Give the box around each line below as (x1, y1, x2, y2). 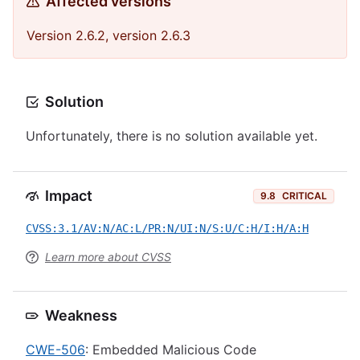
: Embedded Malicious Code (85, 342, 256, 358)
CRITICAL (282, 190, 327, 202)
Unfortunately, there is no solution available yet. (26, 128, 317, 144)
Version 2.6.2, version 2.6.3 (27, 27, 190, 43)
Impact (45, 187, 92, 204)
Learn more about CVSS (45, 250, 171, 264)
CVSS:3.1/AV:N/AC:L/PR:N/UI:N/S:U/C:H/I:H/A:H (26, 222, 309, 235)
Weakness (45, 307, 117, 324)
